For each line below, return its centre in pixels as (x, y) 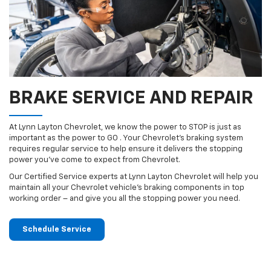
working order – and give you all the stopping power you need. (125, 198)
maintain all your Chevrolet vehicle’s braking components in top (127, 188)
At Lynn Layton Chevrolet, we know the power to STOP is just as (125, 127)
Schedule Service (57, 229)
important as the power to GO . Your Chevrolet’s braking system (126, 138)
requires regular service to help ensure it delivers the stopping (126, 149)
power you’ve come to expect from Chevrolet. (95, 160)
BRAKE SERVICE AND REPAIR (131, 98)
